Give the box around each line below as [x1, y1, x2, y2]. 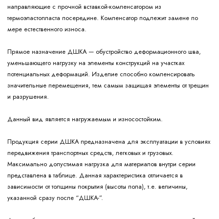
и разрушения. [7, 92, 49, 102]
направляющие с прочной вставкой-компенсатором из [7, 2, 161, 12]
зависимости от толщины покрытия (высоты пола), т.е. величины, [7, 182, 188, 192]
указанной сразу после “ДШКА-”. [7, 193, 103, 203]
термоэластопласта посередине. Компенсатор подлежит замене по [7, 13, 198, 23]
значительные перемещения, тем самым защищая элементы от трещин [7, 81, 209, 90]
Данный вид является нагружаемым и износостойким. [7, 114, 163, 124]
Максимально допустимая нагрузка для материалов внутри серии [7, 159, 196, 169]
